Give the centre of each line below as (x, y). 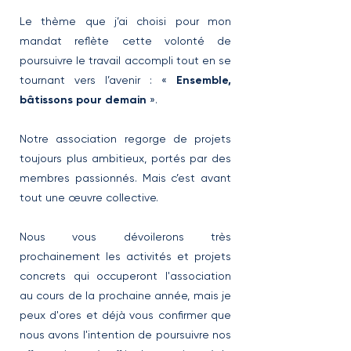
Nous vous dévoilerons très (125, 237)
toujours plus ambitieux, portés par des (125, 158)
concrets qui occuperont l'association (125, 276)
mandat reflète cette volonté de (125, 41)
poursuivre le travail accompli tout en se (125, 60)
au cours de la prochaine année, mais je (125, 295)
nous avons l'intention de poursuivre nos (125, 335)
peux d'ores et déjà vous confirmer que (125, 315)
